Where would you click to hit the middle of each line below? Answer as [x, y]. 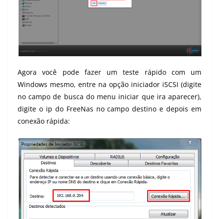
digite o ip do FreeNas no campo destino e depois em [109, 109]
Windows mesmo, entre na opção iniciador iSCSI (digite [109, 85]
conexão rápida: [44, 121]
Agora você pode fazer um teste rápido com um [109, 72]
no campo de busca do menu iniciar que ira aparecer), [109, 97]
